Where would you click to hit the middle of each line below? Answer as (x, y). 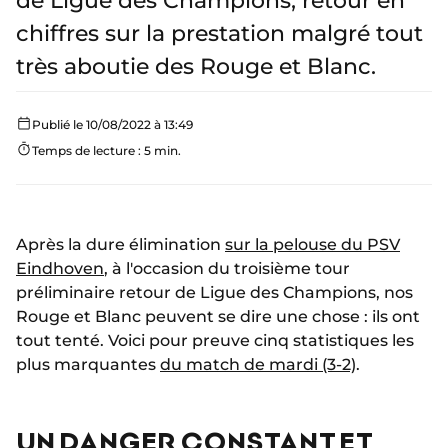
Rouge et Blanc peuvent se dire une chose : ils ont (218, 316)
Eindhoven (60, 268)
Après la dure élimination (120, 244)
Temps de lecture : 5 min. (106, 150)
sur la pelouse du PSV (312, 244)
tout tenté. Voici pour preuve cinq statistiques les (215, 340)
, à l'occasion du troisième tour (227, 268)
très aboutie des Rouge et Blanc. (196, 66)
